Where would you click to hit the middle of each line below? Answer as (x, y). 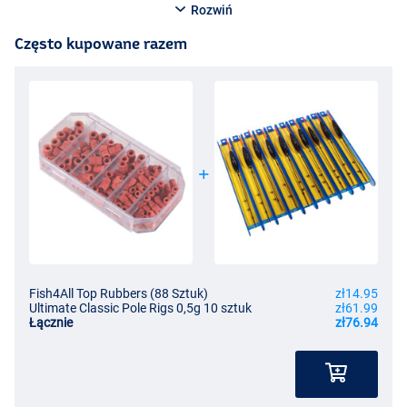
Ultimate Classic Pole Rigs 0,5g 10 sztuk (140, 308)
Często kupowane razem (101, 44)
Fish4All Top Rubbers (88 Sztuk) (119, 294)
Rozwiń (210, 10)
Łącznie (51, 323)
